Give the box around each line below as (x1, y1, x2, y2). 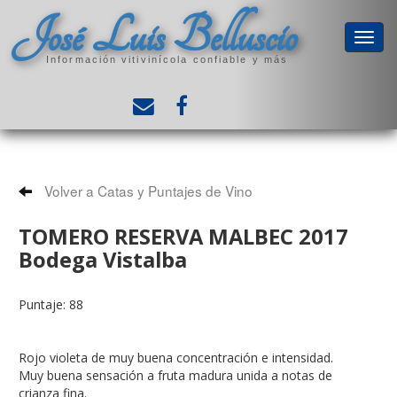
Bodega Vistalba (19, 245, 187, 274)
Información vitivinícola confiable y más (46, 53, 288, 65)
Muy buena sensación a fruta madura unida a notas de (19, 367, 332, 384)
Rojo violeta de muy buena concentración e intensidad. (19, 349, 333, 366)
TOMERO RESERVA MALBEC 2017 (19, 222, 348, 251)
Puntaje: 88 (19, 296, 83, 313)
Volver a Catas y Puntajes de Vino (41, 181, 253, 200)
